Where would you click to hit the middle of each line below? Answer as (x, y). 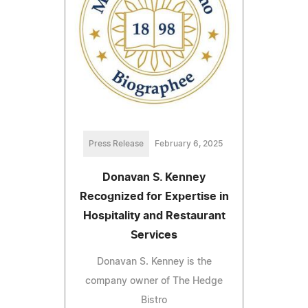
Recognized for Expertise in (154, 197)
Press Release (116, 144)
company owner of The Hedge (154, 282)
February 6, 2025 (188, 144)
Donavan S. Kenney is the (154, 262)
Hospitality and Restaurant (154, 216)
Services (154, 235)
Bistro (154, 301)
